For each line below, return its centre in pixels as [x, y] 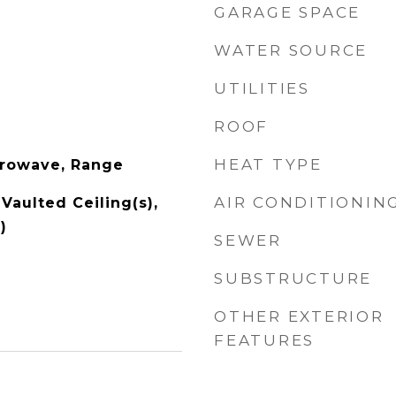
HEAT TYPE [268, 164]
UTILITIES [262, 88]
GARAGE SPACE [287, 12]
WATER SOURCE [291, 50]
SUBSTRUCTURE [293, 278]
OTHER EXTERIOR [299, 316]
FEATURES [264, 340]
